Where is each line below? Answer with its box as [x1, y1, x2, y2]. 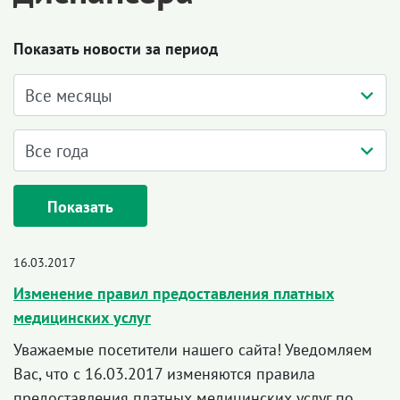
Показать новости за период [13, 38, 218, 59]
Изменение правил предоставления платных [13, 283, 334, 304]
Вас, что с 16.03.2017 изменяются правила [13, 363, 315, 384]
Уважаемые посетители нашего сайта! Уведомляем [13, 339, 372, 360]
